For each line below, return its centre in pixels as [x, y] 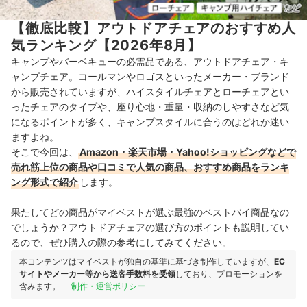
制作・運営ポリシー [108, 286]
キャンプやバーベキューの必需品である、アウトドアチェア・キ [150, 62]
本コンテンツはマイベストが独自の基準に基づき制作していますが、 [147, 262]
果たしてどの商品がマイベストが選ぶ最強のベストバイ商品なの [150, 212]
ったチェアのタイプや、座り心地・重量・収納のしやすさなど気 [150, 107]
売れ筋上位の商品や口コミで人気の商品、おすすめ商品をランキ [150, 167]
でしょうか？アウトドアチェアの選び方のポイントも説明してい [150, 228]
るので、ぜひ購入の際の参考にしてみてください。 [121, 243]
